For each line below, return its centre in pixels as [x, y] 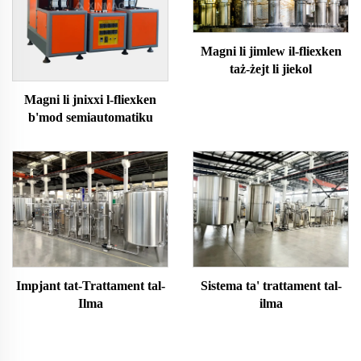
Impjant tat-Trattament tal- [90, 285]
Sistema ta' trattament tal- [271, 285]
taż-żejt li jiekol [271, 69]
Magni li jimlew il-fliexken [271, 52]
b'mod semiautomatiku [90, 117]
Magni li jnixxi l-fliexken [90, 100]
